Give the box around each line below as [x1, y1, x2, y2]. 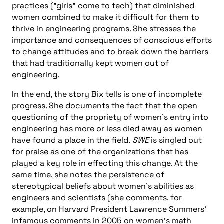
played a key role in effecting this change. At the [12, 157, 198, 168]
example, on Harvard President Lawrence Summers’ [12, 203, 206, 214]
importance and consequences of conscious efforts [12, 34, 212, 45]
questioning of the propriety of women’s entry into [12, 111, 208, 122]
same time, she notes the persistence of [12, 169, 164, 180]
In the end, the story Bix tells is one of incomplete [12, 88, 202, 99]
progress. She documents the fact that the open [12, 100, 197, 111]
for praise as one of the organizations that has [12, 146, 188, 157]
